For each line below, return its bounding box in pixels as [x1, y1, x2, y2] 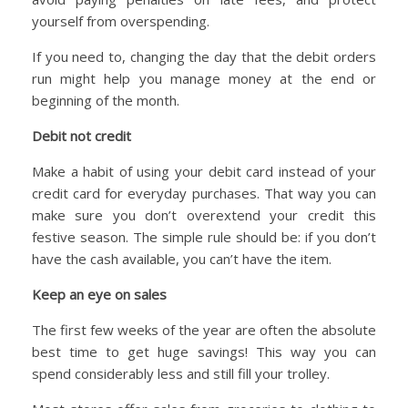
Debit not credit [32, 127, 131, 146]
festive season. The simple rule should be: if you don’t [32, 228, 376, 247]
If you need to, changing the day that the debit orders [32, 47, 376, 66]
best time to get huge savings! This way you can [32, 342, 376, 362]
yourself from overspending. [32, 12, 209, 31]
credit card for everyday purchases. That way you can [32, 184, 376, 203]
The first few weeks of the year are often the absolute [32, 321, 376, 340]
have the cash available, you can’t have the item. [32, 250, 331, 269]
